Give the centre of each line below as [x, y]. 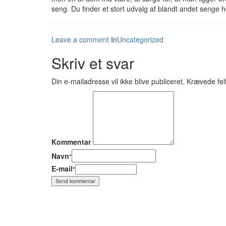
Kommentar [71, 142]
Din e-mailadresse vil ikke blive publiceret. [118, 81]
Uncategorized [140, 39]
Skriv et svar [93, 63]
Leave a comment [80, 39]
